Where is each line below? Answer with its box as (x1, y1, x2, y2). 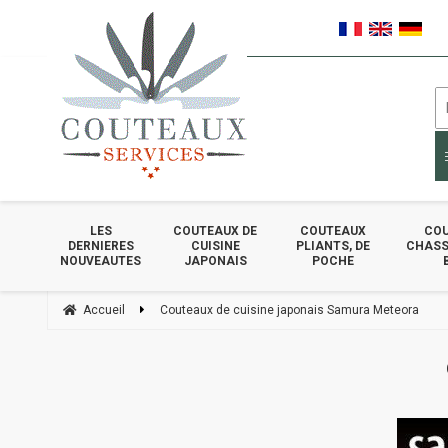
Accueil (83, 303, 125, 317)
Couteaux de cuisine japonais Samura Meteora (160, 303, 419, 317)
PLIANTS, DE (296, 238, 371, 253)
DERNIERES (67, 238, 134, 253)
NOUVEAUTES (60, 253, 142, 268)
